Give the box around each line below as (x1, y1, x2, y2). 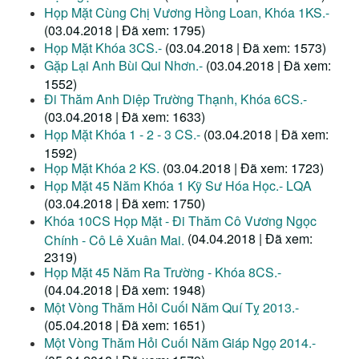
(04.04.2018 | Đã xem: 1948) (44, 280, 205, 300)
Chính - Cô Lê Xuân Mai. (44, 231, 184, 248)
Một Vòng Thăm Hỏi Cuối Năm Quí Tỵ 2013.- (44, 298, 299, 317)
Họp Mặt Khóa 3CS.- (44, 38, 165, 58)
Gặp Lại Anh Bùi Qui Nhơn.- (44, 56, 203, 75)
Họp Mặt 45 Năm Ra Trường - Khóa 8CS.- (44, 263, 281, 282)
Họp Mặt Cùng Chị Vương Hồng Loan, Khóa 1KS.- (44, 3, 329, 22)
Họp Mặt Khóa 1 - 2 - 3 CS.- (44, 125, 200, 144)
